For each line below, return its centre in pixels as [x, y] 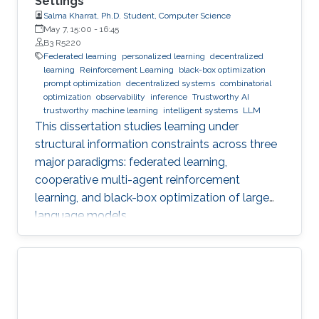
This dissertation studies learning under [137, 126]
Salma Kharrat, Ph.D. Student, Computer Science [137, 15]
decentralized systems [171, 83]
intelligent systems [200, 110]
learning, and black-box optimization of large [152, 197]
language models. [82, 215]
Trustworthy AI [221, 96]
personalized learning [163, 56]
